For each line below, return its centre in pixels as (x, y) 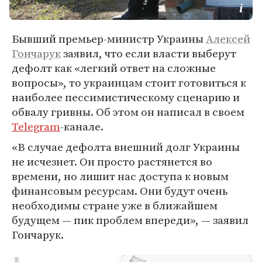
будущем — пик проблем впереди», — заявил (130, 220)
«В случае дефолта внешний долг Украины (126, 147)
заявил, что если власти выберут (149, 53)
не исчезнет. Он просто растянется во (112, 161)
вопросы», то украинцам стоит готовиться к (129, 82)
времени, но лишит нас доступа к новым (120, 176)
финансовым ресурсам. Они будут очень (120, 191)
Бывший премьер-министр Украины (109, 39)
